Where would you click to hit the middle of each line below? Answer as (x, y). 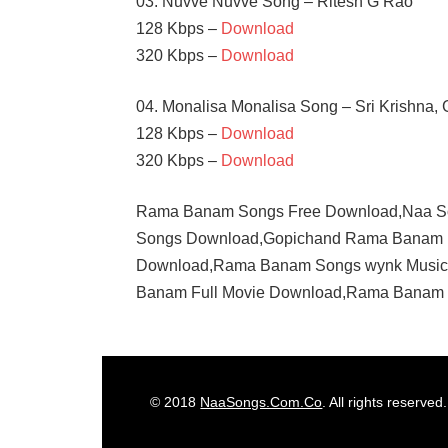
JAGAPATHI (177, 415)
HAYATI (164, 361)
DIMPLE (166, 341)
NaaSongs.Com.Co (261, 401)
